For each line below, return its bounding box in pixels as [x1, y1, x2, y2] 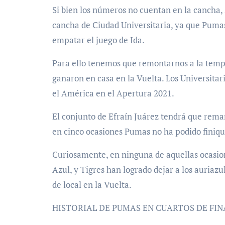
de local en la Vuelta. [52, 178, 132, 190]
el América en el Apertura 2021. [52, 87, 174, 99]
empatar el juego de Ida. [52, 34, 145, 46]
